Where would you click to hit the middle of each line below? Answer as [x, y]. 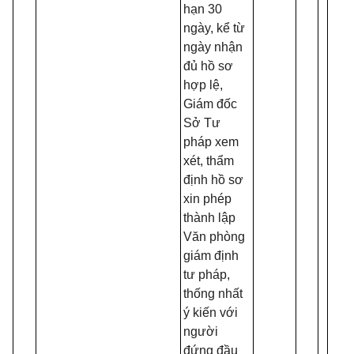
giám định [211, 256]
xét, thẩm [209, 161]
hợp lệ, [203, 85]
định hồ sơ [213, 180]
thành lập [209, 218]
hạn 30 [203, 9]
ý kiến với [211, 313]
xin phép [207, 199]
